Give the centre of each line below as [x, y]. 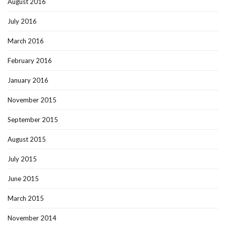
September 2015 [33, 120]
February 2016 [30, 61]
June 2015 [23, 179]
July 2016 [22, 21]
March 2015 [26, 199]
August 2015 [27, 139]
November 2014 [32, 218]
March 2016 [26, 41]
